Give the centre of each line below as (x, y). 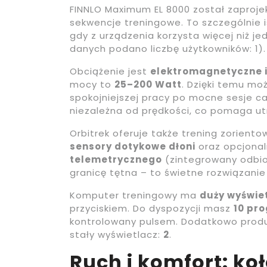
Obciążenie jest (110, 72)
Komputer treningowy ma (135, 195)
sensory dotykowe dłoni (133, 147)
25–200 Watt (148, 85)
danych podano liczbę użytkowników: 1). (168, 49)
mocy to (92, 85)
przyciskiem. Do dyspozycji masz (152, 209)
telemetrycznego (116, 160)
